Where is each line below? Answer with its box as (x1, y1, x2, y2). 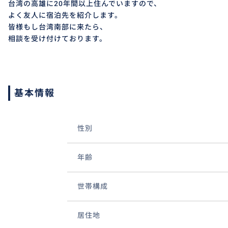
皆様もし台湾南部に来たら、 (8, 23, 107, 32)
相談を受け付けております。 (8, 35, 107, 43)
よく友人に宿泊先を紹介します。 (8, 11, 122, 20)
